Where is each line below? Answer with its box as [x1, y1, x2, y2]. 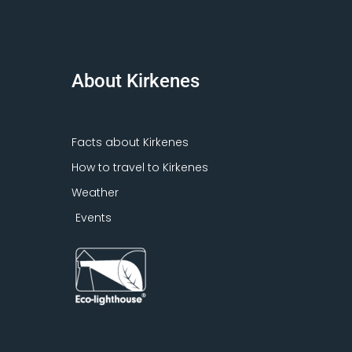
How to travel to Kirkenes [71, 159, 208, 175]
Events [75, 209, 112, 225]
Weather [71, 184, 119, 200]
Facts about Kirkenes [71, 134, 189, 150]
